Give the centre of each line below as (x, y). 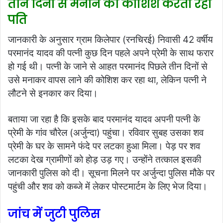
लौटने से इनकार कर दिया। (53, 94)
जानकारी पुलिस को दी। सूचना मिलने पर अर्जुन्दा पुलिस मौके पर (111, 173)
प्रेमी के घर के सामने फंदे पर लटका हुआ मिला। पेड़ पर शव (104, 146)
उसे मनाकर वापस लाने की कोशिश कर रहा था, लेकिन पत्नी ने (107, 80)
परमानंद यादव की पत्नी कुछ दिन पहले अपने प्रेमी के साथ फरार (111, 53)
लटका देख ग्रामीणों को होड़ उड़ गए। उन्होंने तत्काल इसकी (105, 160)
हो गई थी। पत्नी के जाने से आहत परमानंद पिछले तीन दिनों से (108, 67)
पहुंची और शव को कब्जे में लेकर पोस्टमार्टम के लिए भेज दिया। (108, 187)
